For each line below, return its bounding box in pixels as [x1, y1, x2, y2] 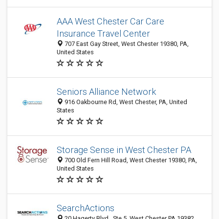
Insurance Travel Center [57, 28, 150, 39]
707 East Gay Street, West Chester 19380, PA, [63, 40, 189, 47]
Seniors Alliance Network [57, 87, 156, 97]
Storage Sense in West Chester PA [57, 145, 191, 155]
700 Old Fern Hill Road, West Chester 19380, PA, [63, 156, 197, 164]
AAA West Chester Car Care [57, 16, 164, 26]
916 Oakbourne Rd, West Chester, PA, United [63, 98, 187, 106]
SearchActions [57, 203, 114, 213]
